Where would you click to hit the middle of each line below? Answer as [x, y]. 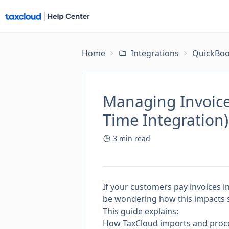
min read [135, 138]
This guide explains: [141, 211]
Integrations [155, 53]
